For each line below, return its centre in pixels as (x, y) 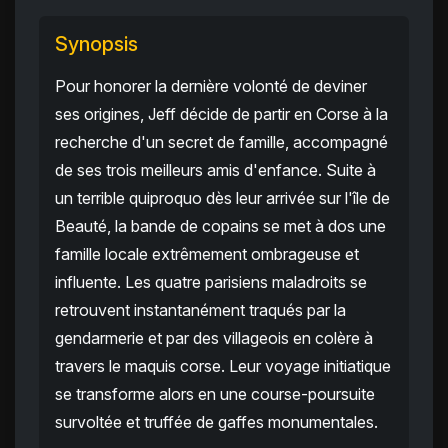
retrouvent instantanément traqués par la (200, 310)
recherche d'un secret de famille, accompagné (221, 142)
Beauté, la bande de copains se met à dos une (220, 226)
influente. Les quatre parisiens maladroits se (211, 282)
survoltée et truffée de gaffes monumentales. (216, 422)
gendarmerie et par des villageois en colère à (214, 338)
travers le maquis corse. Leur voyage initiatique (223, 366)
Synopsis (96, 44)
